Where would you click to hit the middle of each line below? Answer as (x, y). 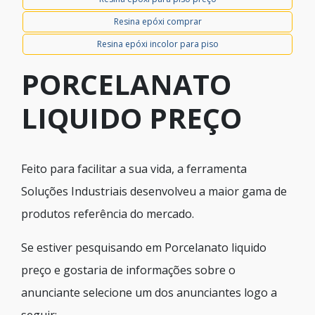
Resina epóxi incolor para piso (157, 44)
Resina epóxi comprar (157, 21)
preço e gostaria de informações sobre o (128, 270)
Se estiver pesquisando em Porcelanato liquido (144, 247)
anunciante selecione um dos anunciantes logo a (149, 292)
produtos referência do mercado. (108, 214)
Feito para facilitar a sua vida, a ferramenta (134, 169)
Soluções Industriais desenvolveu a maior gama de (154, 191)
